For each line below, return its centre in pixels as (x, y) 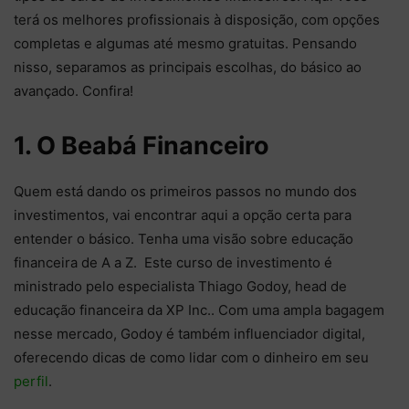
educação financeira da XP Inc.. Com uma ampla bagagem (199, 309)
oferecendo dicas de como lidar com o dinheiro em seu (191, 357)
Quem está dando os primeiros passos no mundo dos (185, 191)
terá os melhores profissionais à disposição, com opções (197, 19)
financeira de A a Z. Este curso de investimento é (173, 262)
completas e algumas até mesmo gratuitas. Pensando (185, 43)
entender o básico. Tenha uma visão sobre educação (184, 238)
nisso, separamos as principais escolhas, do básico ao (188, 67)
